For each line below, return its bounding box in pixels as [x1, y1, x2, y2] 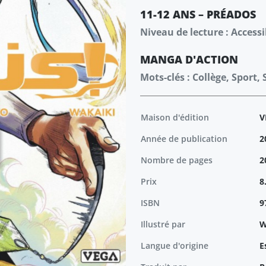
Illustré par [141, 218, 185, 230]
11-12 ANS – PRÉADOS [140, 7, 256, 21]
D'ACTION [185, 52, 238, 66]
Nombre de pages [141, 154, 213, 166]
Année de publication [141, 133, 227, 144]
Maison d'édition [141, 112, 209, 123]
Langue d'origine [141, 240, 208, 251]
